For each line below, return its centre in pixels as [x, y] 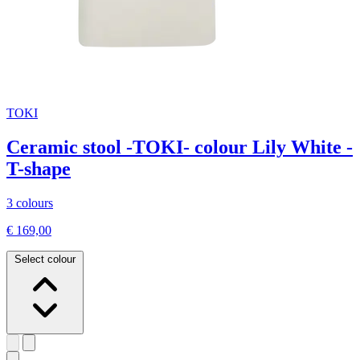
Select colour [45, 259]
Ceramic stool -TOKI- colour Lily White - [180, 147]
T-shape [39, 169]
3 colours [30, 202]
